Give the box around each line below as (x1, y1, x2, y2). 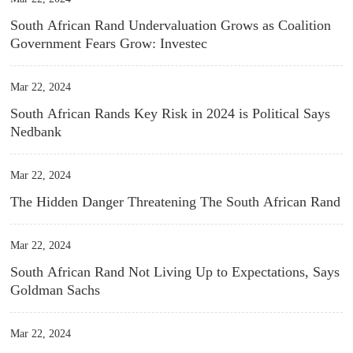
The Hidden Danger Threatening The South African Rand (10, 194, 341, 210)
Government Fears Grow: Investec (10, 35, 208, 51)
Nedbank (10, 124, 62, 139)
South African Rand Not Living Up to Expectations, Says (10, 264, 340, 280)
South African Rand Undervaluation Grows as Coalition (10, 17, 332, 33)
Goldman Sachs (10, 282, 101, 298)
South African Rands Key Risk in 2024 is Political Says (10, 106, 331, 121)
